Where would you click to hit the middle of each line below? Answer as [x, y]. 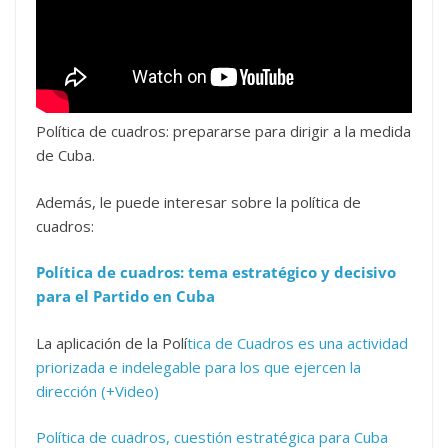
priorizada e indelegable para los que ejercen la [198, 366]
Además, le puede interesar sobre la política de [198, 201]
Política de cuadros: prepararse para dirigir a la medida [223, 131]
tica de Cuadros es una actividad [297, 342]
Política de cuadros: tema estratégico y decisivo [216, 272]
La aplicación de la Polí [111, 342]
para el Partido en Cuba [125, 296]
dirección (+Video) [97, 390]
